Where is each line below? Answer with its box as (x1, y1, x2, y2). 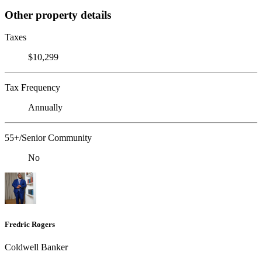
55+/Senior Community (5, 133, 92, 143)
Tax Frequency (5, 82, 60, 93)
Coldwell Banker (5, 242, 68, 252)
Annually (28, 102, 63, 113)
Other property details (5, 8, 111, 21)
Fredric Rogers (5, 219, 55, 229)
